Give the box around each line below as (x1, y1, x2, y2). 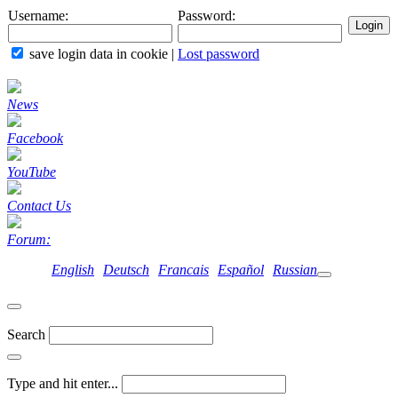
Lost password (178, 46, 259, 61)
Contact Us (7, 198, 71, 213)
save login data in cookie (29, 46, 168, 61)
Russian (273, 262, 317, 277)
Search (7, 327, 45, 342)
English (52, 262, 94, 277)
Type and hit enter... (7, 376, 118, 391)
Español (218, 262, 264, 277)
